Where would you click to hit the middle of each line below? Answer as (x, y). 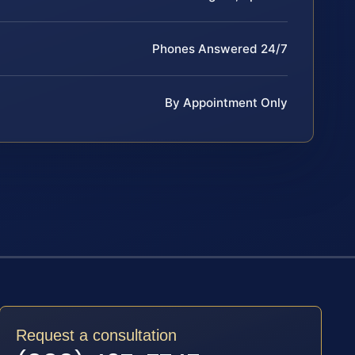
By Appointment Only (226, 102)
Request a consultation (97, 335)
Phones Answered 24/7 (220, 48)
